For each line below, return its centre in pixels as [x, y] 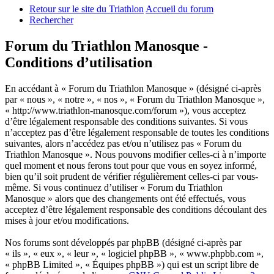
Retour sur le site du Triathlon [87, 9]
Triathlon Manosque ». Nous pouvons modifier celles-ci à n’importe [135, 155]
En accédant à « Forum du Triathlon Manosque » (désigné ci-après [133, 89]
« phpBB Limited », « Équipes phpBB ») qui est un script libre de [132, 265]
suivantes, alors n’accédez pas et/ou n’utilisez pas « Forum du [123, 144]
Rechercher [51, 20]
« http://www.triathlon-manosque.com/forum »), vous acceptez [125, 111]
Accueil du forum [180, 9]
